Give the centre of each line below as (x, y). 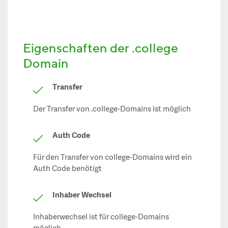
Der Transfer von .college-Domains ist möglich (112, 109)
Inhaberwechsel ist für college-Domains (101, 217)
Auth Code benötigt (67, 169)
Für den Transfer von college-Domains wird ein (112, 158)
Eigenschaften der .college (101, 48)
